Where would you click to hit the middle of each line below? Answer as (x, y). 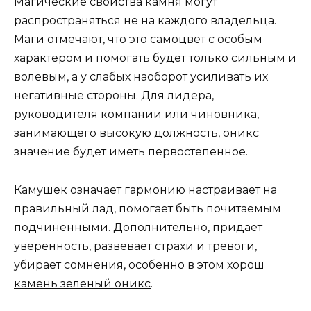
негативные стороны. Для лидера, (114, 96)
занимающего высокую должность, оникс (136, 133)
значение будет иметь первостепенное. (131, 152)
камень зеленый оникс (82, 283)
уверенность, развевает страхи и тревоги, (135, 246)
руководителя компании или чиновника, (136, 115)
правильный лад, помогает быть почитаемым (148, 208)
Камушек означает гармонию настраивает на (145, 190)
